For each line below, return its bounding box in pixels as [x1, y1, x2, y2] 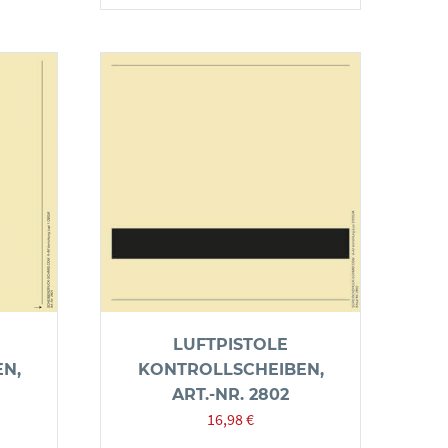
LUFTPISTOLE [173, 335, 288, 354]
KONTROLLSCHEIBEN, [137, 360, 324, 379]
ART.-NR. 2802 [172, 385, 289, 404]
